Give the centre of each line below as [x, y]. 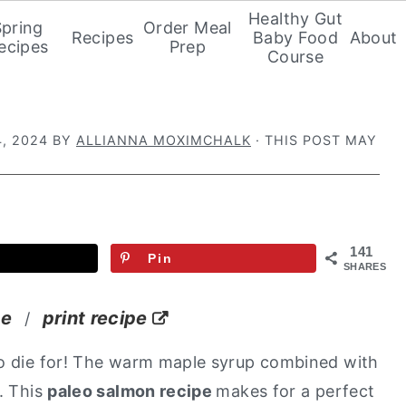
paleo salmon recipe [132, 391]
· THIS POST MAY [314, 140]
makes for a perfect [295, 391]
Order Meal [188, 28]
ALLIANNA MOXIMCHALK [164, 140]
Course [295, 56]
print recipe [95, 318]
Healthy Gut [296, 18]
